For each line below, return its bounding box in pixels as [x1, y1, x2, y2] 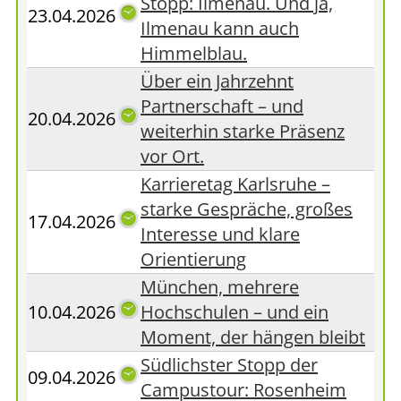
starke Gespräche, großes [141, 197, 353, 221]
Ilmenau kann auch [141, 16, 299, 40]
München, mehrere [141, 275, 299, 299]
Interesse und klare [141, 222, 300, 246]
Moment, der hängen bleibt [141, 325, 365, 349]
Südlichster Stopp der [141, 353, 318, 377]
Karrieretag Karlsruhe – [141, 172, 330, 196]
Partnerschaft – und [141, 94, 303, 118]
